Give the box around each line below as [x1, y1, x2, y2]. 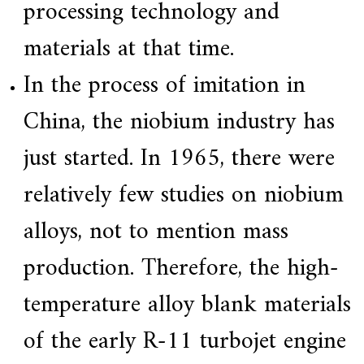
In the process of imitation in [23, 64, 305, 108]
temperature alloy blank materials [23, 284, 351, 327]
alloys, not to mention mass [23, 210, 288, 254]
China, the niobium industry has [23, 101, 335, 145]
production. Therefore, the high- [23, 247, 339, 291]
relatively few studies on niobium [23, 174, 344, 218]
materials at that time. [23, 28, 234, 71]
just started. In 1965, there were [23, 137, 335, 181]
